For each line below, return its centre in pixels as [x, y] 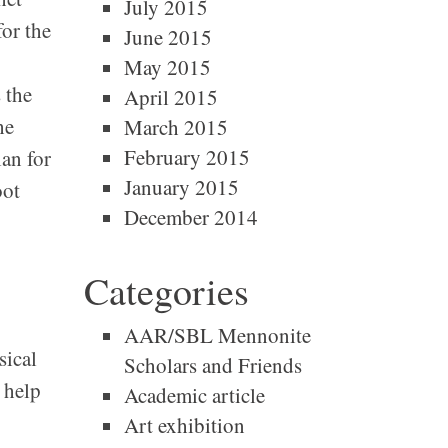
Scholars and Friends [212, 365]
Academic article [194, 395]
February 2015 [186, 157]
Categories [166, 290]
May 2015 [167, 67]
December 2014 [190, 217]
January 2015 [181, 187]
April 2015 [170, 97]
